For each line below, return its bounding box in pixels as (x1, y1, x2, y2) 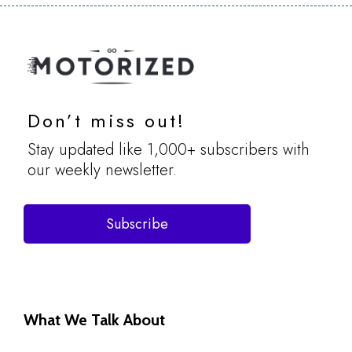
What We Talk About (24, 310, 165, 330)
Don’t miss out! (27, 107, 185, 135)
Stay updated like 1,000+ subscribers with (27, 138, 310, 162)
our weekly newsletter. (27, 159, 177, 182)
